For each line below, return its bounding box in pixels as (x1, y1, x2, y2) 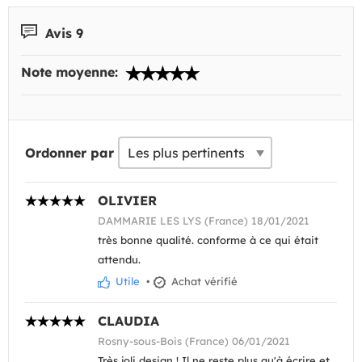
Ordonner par (25, 145, 114, 162)
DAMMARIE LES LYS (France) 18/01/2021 (98, 214, 309, 228)
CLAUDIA (98, 313, 159, 330)
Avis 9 (41, 24, 83, 41)
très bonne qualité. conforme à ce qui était (98, 234, 318, 247)
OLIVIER (98, 192, 157, 209)
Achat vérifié (168, 275, 238, 288)
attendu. (98, 253, 141, 267)
